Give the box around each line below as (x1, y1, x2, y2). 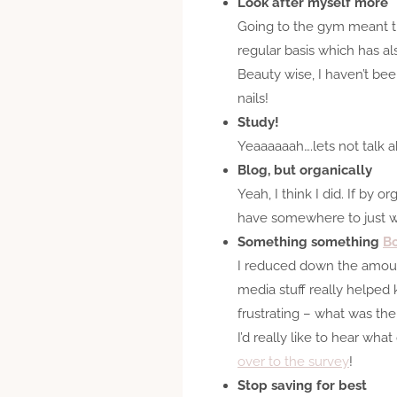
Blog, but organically (237, 161, 372, 178)
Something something (237, 233, 383, 250)
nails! (237, 90, 269, 106)
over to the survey (237, 353, 349, 370)
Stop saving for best (237, 377, 367, 393)
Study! (237, 113, 279, 130)
